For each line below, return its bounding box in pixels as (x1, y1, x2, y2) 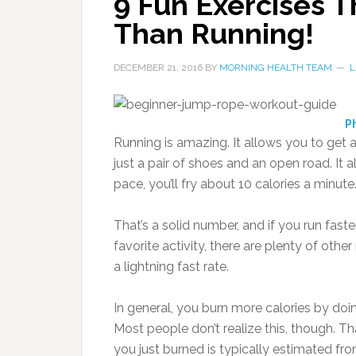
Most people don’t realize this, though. (114, 321, 339, 336)
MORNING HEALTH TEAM (219, 62, 332, 73)
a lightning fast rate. (114, 259, 229, 274)
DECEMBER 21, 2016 (114, 62, 203, 73)
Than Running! (114, 17, 314, 50)
